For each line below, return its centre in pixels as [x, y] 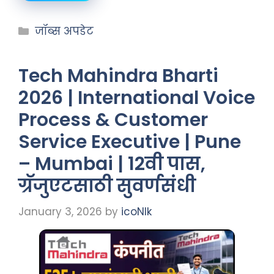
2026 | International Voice [137, 98]
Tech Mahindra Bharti [118, 76]
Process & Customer [113, 120]
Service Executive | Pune [130, 142]
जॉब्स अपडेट [65, 31]
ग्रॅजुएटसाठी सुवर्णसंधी [107, 186]
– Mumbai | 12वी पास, [112, 164]
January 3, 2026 [60, 211]
